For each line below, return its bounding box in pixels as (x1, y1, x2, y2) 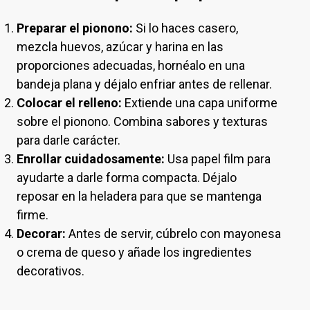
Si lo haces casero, (133, 21, 238, 35)
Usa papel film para (165, 152, 271, 166)
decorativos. (17, 264, 84, 278)
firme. (17, 208, 48, 222)
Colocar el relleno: (17, 95, 122, 110)
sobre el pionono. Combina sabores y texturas (17, 114, 268, 129)
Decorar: (17, 226, 66, 241)
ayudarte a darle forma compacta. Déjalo (17, 170, 237, 185)
